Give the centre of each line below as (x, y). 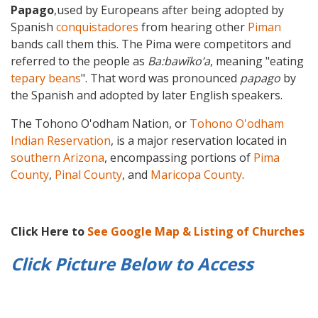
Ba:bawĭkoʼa (179, 61)
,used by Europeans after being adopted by (169, 10)
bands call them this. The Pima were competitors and (151, 44)
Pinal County (88, 175)
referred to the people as (79, 61)
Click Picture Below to (104, 264)
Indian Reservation (61, 141)
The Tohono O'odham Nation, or (100, 124)
